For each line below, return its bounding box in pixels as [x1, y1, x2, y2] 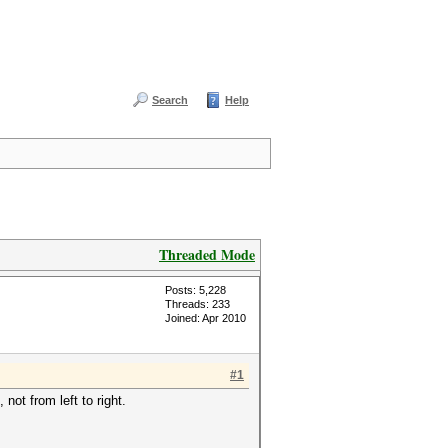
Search [152, 94, 188, 106]
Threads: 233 [165, 298, 230, 310]
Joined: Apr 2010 [165, 312, 246, 324]
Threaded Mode [159, 244, 255, 265]
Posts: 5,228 [165, 284, 226, 296]
